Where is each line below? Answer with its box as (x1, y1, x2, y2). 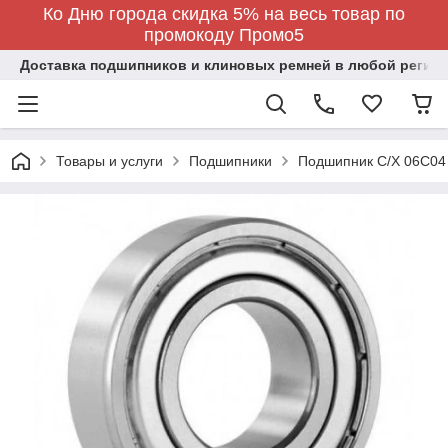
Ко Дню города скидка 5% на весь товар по (43, 4, 405, 24)
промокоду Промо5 (144, 25, 304, 45)
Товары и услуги (56, 153, 163, 169)
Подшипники (189, 153, 272, 169)
